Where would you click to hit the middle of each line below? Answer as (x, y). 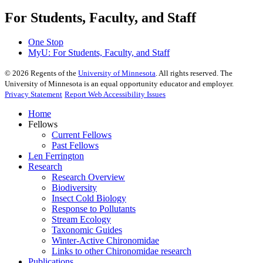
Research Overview (88, 177)
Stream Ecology (81, 220)
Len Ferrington (56, 156)
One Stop (46, 42)
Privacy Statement (33, 95)
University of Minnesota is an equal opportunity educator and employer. (119, 84)
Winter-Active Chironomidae (105, 241)
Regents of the (53, 73)
